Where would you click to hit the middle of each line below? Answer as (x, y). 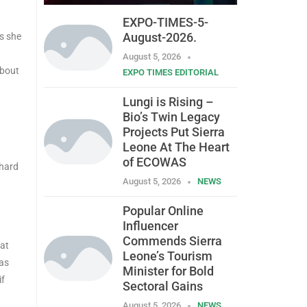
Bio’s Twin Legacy (171, 117)
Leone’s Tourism (167, 256)
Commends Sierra (172, 241)
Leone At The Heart (176, 147)
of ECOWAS (154, 162)
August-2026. (159, 38)
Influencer (150, 226)
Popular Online (163, 211)
